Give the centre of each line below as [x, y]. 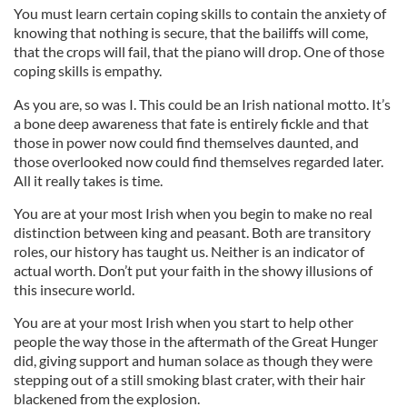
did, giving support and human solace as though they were [193, 360]
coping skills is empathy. [88, 70]
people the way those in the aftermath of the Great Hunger [196, 341]
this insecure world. [74, 289]
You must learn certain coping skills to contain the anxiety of [200, 13]
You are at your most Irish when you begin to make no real [193, 213]
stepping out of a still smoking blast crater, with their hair [189, 379]
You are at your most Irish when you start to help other [184, 322]
